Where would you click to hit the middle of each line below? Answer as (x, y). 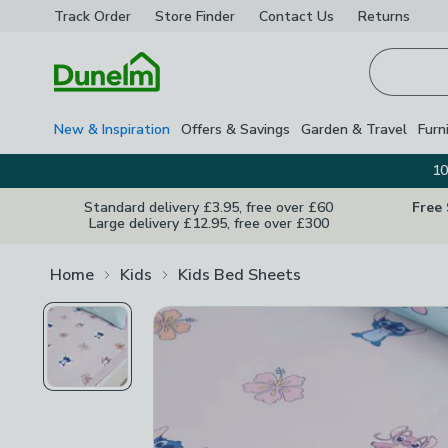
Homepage (92, 103)
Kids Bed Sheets (239, 274)
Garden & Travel (354, 129)
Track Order (92, 16)
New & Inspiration (112, 129)
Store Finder (195, 16)
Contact (286, 16)
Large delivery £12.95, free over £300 (208, 223)
